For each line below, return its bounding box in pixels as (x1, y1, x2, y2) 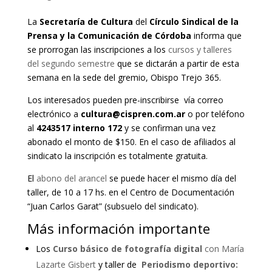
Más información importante (27, 219, 210, 237)
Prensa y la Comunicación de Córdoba (27, 29, 191, 41)
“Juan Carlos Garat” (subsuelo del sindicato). (27, 200, 199, 212)
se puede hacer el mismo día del (106, 172, 236, 184)
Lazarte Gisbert (35, 258, 96, 270)
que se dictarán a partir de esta (114, 57, 239, 69)
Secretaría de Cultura (39, 15, 135, 27)
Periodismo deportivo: (141, 258, 238, 270)
